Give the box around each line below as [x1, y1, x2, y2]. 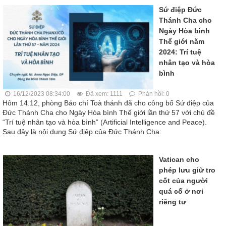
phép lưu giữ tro [159, 166, 215, 175]
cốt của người [159, 177, 208, 185]
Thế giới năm [159, 37, 204, 45]
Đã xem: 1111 [84, 90, 123, 98]
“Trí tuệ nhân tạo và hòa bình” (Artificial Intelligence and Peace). [3, 118, 207, 127]
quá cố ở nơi [159, 187, 203, 196]
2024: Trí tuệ [159, 47, 201, 56]
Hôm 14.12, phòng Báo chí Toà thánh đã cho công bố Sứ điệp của [3, 99, 214, 107]
